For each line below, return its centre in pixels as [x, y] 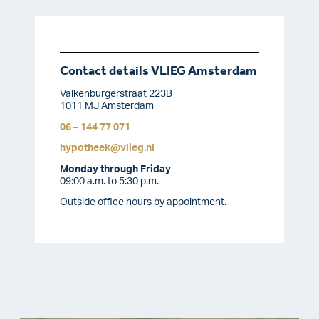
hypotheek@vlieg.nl [107, 148]
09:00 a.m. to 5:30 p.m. [109, 181]
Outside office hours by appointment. [143, 203]
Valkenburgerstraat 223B [116, 94]
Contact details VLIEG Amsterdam [158, 71]
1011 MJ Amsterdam [107, 106]
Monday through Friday [115, 169]
